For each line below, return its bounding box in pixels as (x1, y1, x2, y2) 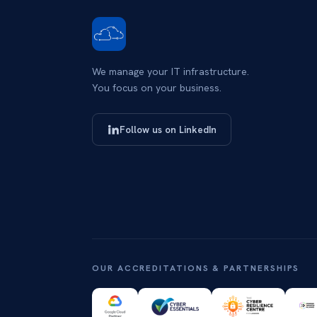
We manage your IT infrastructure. (92, 65, 249, 78)
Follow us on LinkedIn (120, 123, 217, 136)
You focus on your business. (92, 81, 221, 94)
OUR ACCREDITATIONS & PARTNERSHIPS (92, 263, 300, 274)
